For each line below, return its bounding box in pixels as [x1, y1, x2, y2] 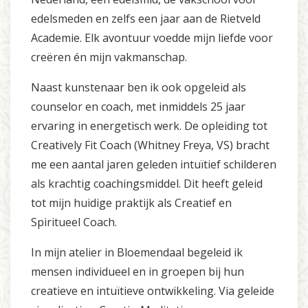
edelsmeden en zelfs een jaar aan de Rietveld [31, 11, 261, 27]
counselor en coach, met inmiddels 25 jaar [31, 99, 245, 115]
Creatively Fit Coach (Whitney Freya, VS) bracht [31, 137, 269, 153]
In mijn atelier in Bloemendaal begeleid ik [31, 245, 243, 261]
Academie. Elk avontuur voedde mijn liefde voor [31, 30, 273, 46]
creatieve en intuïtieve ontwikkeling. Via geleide [31, 283, 274, 299]
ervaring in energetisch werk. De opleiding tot [31, 118, 267, 134]
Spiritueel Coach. [31, 214, 117, 230]
